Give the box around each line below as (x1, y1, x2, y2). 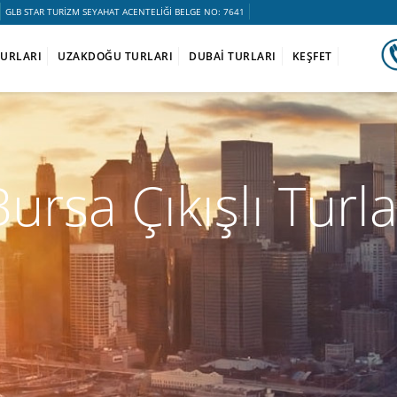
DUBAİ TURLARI (189, 49, 276, 64)
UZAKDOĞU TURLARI (58, 49, 173, 64)
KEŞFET (292, 49, 332, 64)
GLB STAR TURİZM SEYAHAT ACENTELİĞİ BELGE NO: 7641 (5, 4, 245, 18)
